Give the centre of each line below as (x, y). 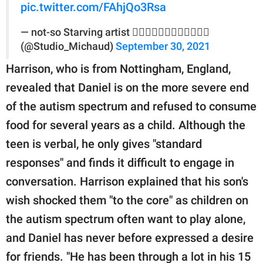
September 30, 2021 (163, 46)
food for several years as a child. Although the (126, 125)
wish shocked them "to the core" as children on (127, 200)
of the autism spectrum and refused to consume (131, 106)
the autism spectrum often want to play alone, (126, 219)
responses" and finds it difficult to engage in (120, 162)
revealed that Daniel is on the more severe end (127, 87)
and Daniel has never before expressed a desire (130, 237)
